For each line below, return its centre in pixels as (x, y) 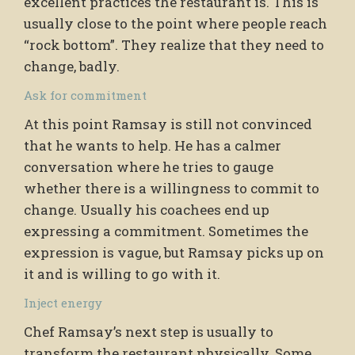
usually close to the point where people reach (176, 23)
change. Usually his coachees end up (147, 209)
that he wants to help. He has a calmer (153, 145)
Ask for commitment (85, 95)
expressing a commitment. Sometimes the (166, 231)
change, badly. (72, 66)
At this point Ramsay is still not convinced (168, 124)
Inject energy (63, 302)
